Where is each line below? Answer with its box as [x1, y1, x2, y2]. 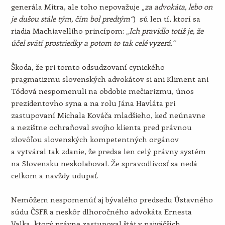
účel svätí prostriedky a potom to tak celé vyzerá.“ [11, 38, 175, 48]
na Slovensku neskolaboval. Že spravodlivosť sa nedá [11, 158, 197, 168]
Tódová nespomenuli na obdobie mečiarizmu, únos [11, 86, 194, 96]
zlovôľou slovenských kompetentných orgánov [11, 134, 179, 144]
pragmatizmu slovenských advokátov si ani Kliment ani [11, 74, 208, 84]
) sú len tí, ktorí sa [133, 14, 200, 24]
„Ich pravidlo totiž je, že [126, 26, 203, 36]
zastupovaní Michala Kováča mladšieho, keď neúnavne [11, 110, 205, 120]
